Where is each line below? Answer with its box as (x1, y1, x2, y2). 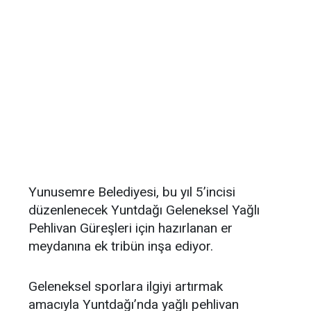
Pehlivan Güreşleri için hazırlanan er (28, 220, 233, 236)
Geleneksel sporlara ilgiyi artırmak (28, 278, 223, 294)
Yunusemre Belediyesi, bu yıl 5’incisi (28, 184, 235, 200)
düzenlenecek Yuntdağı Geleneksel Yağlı (28, 202, 260, 218)
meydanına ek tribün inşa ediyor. (28, 238, 213, 254)
